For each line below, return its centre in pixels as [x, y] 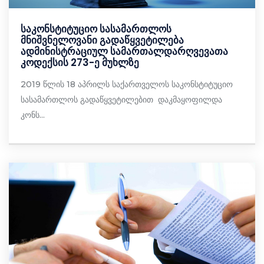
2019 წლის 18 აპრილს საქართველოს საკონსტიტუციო [127, 85]
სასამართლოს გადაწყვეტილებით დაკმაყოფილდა [121, 100]
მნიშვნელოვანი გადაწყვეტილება [102, 40]
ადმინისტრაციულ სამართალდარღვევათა [124, 52]
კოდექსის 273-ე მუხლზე [80, 63]
